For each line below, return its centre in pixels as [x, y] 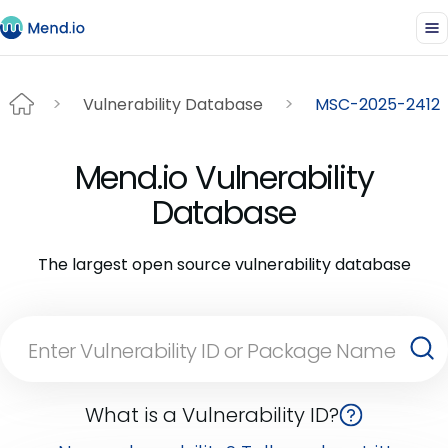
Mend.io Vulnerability [224, 177]
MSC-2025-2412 [377, 104]
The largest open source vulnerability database [224, 264]
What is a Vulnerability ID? [212, 415]
